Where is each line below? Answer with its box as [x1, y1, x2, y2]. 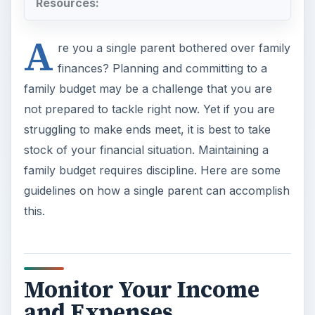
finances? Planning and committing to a [57, 60, 267, 75]
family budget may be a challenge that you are [23, 81, 272, 96]
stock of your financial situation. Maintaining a [23, 142, 269, 157]
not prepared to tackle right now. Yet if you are [23, 101, 275, 116]
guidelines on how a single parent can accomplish [23, 183, 290, 198]
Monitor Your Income [23, 274, 259, 305]
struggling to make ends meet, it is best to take [23, 122, 271, 136]
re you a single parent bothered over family [57, 40, 290, 55]
